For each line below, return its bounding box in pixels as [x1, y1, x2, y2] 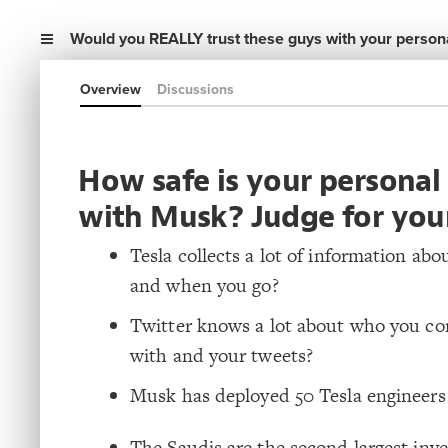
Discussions [157, 81, 234, 98]
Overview [80, 81, 141, 98]
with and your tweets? [130, 342, 314, 369]
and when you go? [130, 272, 279, 299]
